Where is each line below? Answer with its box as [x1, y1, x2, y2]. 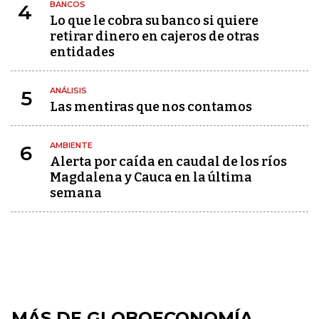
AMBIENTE [50, 140, 93, 150]
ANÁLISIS [50, 85, 87, 95]
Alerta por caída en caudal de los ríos [50, 154, 287, 169]
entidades [50, 44, 115, 60]
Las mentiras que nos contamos [50, 99, 252, 115]
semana [50, 185, 102, 201]
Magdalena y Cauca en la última [50, 169, 252, 185]
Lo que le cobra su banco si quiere [50, 13, 258, 28]
